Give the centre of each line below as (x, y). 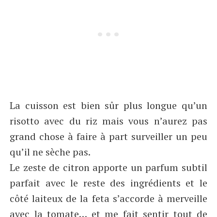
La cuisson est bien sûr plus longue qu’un (108, 105)
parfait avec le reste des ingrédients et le (108, 183)
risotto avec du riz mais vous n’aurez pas (108, 121)
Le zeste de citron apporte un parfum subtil (108, 167)
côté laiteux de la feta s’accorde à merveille (108, 198)
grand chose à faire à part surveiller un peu (108, 136)
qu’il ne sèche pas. (51, 152)
